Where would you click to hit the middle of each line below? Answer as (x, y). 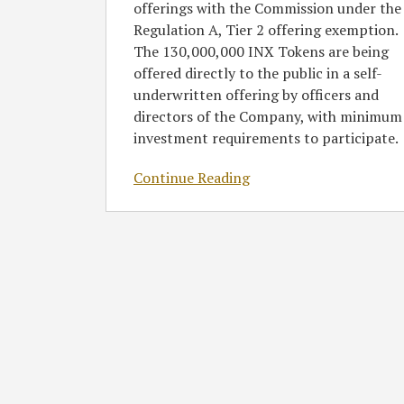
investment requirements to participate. (266, 138)
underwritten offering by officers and (256, 95)
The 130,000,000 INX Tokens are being (261, 52)
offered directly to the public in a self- (258, 73)
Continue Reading (192, 178)
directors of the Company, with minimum (268, 117)
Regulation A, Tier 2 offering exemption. (266, 30)
